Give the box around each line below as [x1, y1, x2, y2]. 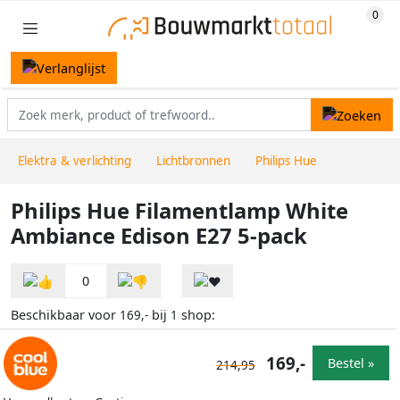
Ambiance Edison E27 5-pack [11, 221, 307, 251]
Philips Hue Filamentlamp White [11, 196, 348, 226]
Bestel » [328, 354, 374, 372]
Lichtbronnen [156, 153, 230, 170]
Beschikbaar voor [11, 305, 120, 323]
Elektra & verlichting [18, 153, 131, 170]
